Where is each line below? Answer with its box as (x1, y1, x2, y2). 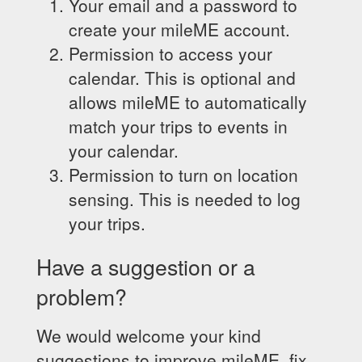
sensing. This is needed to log (69, 187, 301, 211)
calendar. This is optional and (69, 65, 296, 90)
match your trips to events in (69, 114, 288, 138)
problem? (36, 280, 127, 312)
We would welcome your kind (36, 323, 261, 347)
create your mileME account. (69, 17, 290, 41)
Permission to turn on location (69, 162, 298, 187)
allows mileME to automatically (69, 90, 307, 114)
